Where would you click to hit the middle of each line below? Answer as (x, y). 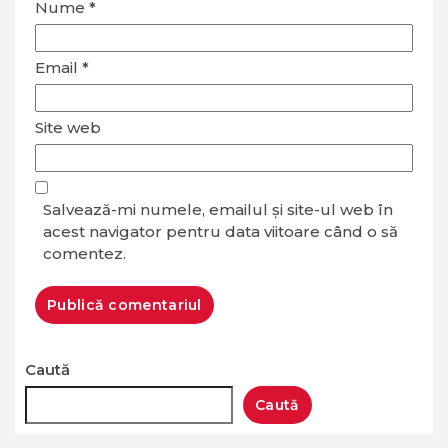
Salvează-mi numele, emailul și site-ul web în (218, 210)
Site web (68, 128)
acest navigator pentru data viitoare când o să (220, 232)
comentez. (84, 254)
